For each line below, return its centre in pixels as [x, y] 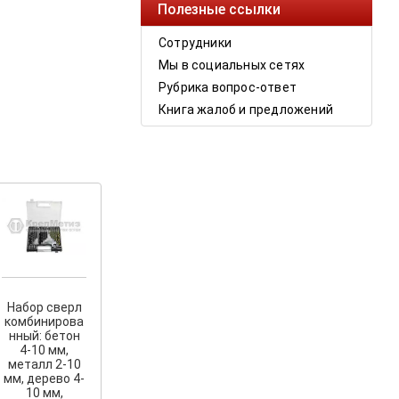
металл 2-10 [44, 364]
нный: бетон [44, 335]
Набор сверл [44, 307]
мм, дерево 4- [45, 378]
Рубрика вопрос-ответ [228, 88]
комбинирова [45, 321]
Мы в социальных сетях [232, 65]
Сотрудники [195, 43]
